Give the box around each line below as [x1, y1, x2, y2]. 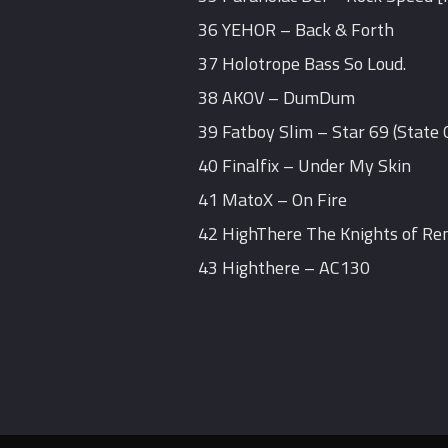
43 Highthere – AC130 [198, 254, 371, 282]
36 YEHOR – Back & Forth [198, 16, 395, 44]
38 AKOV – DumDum [198, 84, 356, 112]
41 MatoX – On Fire [198, 186, 348, 214]
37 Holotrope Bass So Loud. [198, 50, 407, 78]
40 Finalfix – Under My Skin [198, 152, 412, 180]
